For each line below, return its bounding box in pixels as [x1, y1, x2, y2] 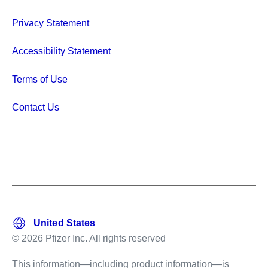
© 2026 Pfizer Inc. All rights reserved [12, 233, 166, 243]
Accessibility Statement [12, 45, 111, 56]
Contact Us [12, 102, 59, 112]
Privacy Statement [12, 17, 89, 28]
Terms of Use [12, 74, 68, 84]
